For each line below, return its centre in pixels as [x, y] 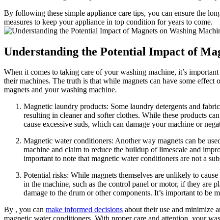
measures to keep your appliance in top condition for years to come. [108, 22]
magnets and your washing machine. [60, 90]
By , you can [25, 210]
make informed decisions [84, 210]
